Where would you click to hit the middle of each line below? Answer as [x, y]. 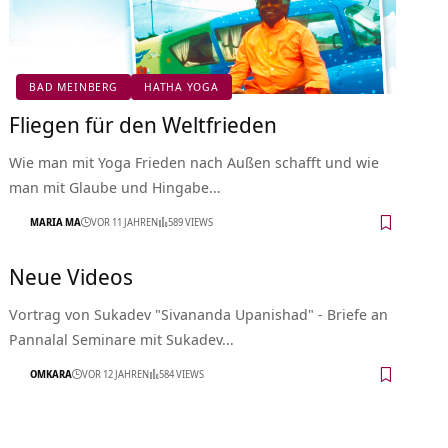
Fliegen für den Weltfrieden [143, 123]
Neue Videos [71, 275]
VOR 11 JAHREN [125, 222]
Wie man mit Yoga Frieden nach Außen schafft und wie [194, 161]
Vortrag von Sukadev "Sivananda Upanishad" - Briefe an [199, 313]
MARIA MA [56, 222]
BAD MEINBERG [73, 87]
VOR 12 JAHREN [116, 374]
